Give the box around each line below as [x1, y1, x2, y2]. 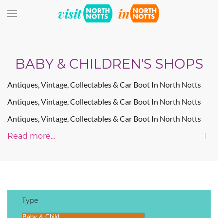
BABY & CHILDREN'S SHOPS [15, 56, 203, 72]
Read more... [7, 131, 55, 141]
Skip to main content [22, 23, 91, 32]
